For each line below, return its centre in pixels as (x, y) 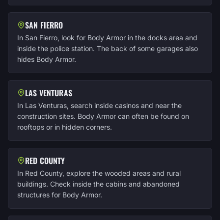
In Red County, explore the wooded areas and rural (99, 173)
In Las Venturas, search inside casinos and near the (99, 105)
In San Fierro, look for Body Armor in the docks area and (107, 38)
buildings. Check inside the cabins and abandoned (98, 184)
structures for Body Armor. (60, 195)
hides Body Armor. (47, 59)
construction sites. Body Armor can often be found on (103, 116)
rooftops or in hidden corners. (65, 127)
